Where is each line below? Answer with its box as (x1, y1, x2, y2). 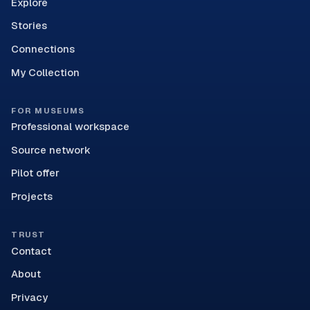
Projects (11, 190, 53, 203)
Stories (11, 19, 47, 33)
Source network (11, 143, 91, 156)
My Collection (11, 65, 80, 79)
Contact (11, 244, 51, 257)
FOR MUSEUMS (11, 104, 85, 116)
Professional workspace (11, 120, 129, 134)
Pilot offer (11, 166, 60, 180)
